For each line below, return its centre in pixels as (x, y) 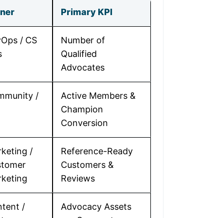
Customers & (87, 165)
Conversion (84, 123)
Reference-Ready (97, 151)
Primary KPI (87, 12)
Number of (83, 40)
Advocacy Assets (96, 207)
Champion (82, 109)
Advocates (83, 67)
